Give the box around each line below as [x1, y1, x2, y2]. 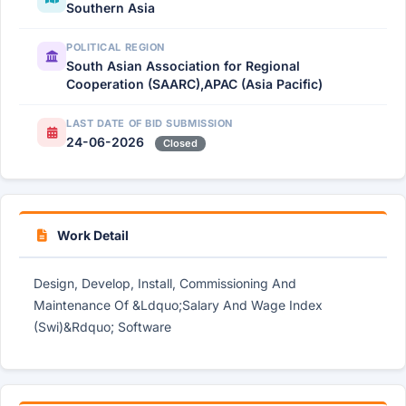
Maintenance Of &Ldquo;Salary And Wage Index [34, 297, 323, 313]
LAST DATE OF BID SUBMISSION [66, 117, 233, 130]
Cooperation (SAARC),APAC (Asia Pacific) [66, 76, 323, 92]
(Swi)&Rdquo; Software [34, 319, 171, 334]
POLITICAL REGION [66, 41, 165, 53]
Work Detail [54, 227, 129, 243]
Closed [163, 137, 198, 150]
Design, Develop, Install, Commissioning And [34, 275, 296, 291]
